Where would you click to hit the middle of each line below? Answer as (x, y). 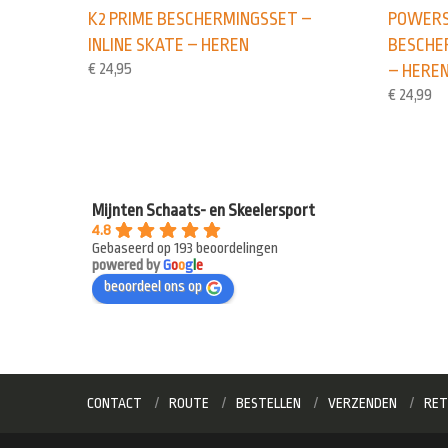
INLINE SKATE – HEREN (169, 45)
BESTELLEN (268, 402)
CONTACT (114, 402)
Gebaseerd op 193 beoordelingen (185, 249)
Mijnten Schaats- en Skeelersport (204, 211)
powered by (128, 266)
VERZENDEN (362, 402)
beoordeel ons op (153, 287)
